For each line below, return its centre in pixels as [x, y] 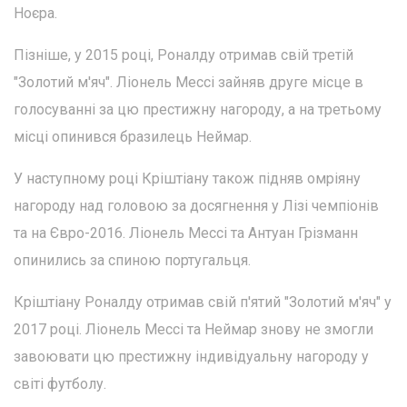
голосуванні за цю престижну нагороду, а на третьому [198, 110]
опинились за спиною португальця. [132, 261]
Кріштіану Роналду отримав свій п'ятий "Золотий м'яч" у [203, 303]
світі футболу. [60, 384]
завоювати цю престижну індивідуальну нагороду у [191, 357]
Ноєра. [35, 14]
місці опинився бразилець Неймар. [133, 137]
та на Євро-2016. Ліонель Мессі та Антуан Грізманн [186, 233]
